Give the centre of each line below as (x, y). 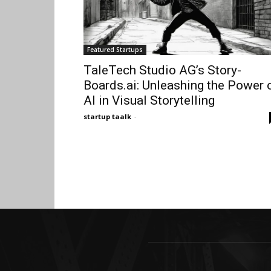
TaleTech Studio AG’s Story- (162, 70)
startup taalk (107, 116)
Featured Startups (115, 49)
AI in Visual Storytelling (149, 100)
